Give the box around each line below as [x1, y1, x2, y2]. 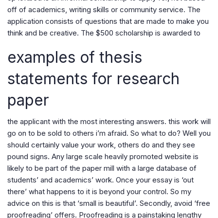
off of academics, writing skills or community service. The [7, 5, 200, 14]
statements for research [7, 69, 180, 88]
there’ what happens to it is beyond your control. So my [7, 187, 191, 196]
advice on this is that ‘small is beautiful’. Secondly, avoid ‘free [7, 199, 210, 208]
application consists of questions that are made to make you [7, 17, 209, 26]
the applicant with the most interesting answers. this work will [7, 117, 211, 126]
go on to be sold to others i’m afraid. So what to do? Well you [7, 128, 211, 138]
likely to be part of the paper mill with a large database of [7, 163, 197, 173]
